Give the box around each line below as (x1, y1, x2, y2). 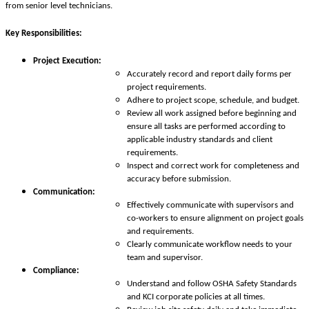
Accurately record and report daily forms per (127, 70, 292, 79)
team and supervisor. (127, 253, 203, 263)
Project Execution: (33, 57, 101, 66)
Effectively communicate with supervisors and (127, 201, 294, 210)
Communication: (33, 188, 95, 197)
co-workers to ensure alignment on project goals (127, 214, 303, 223)
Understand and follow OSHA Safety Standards (127, 279, 297, 289)
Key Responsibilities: (6, 29, 82, 39)
